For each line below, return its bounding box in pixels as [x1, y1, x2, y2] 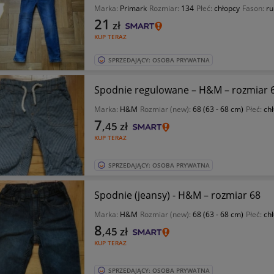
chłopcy [213, 3, 240, 13]
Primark [119, 3, 147, 13]
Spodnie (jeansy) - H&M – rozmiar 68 [94, 188, 261, 202]
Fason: [242, 3, 266, 13]
